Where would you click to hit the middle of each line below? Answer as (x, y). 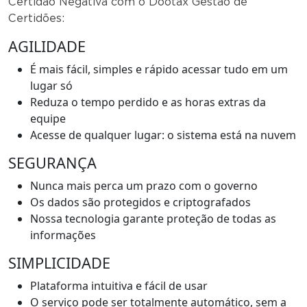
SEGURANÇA (52, 162)
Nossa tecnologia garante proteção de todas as (153, 218)
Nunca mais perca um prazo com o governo (144, 185)
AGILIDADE (47, 46)
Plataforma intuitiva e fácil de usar (119, 285)
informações (63, 235)
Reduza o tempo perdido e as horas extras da (148, 102)
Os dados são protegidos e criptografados (140, 202)
